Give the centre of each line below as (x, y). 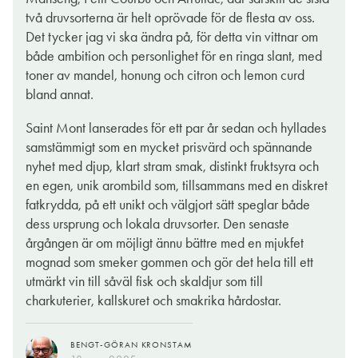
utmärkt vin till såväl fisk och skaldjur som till (144, 282)
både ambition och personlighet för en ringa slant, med (174, 56)
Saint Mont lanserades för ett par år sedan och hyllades (176, 128)
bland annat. (60, 95)
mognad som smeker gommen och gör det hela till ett (169, 263)
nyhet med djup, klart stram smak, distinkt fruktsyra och (172, 167)
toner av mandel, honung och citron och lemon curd (165, 76)
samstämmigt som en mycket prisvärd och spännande (169, 147)
